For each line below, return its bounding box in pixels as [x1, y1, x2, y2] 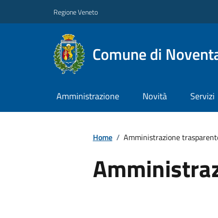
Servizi [190, 90, 215, 103]
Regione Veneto [54, 6, 98, 17]
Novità [142, 90, 167, 103]
